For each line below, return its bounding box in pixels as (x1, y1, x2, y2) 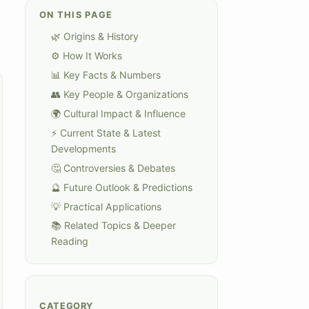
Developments (51, 142, 116, 154)
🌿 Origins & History (51, 30, 139, 43)
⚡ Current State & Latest (51, 126, 161, 139)
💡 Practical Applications (51, 200, 161, 212)
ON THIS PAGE (39, 10, 113, 21)
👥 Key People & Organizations (51, 88, 188, 100)
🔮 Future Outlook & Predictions (51, 181, 192, 193)
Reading (51, 235, 88, 248)
